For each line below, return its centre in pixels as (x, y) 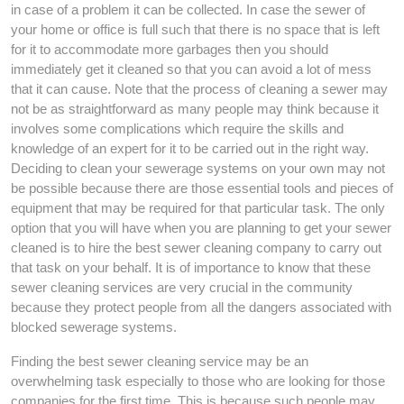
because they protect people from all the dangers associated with (201, 307)
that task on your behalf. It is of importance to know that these (191, 267)
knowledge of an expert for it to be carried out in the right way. (190, 148)
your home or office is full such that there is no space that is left (195, 29)
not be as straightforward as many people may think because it (195, 109)
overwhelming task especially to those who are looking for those (198, 381)
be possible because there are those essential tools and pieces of (202, 188)
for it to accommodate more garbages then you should (170, 49)
